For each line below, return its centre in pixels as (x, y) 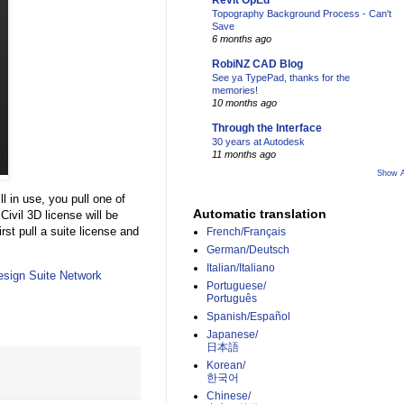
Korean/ (226, 366)
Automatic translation (260, 214)
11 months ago (244, 155)
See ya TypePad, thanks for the (281, 78)
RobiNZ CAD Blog (257, 64)
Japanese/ (232, 335)
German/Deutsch (248, 250)
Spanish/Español (248, 317)
